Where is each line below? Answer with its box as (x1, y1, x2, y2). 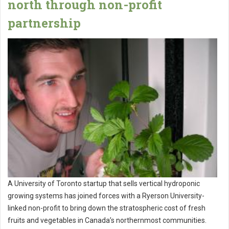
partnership (8, 15, 81, 31)
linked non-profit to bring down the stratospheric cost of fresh (8, 204, 205, 213)
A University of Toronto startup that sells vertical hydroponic (8, 179, 200, 188)
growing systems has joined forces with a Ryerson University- (8, 192, 204, 200)
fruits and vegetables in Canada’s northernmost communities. (8, 216, 207, 225)
